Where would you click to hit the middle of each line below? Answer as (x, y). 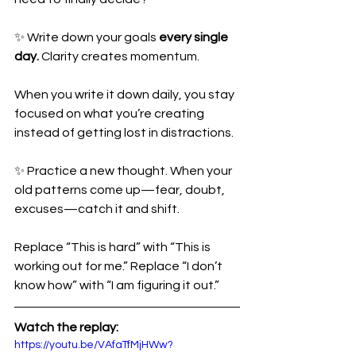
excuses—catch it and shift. (98, 209)
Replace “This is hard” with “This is (114, 247)
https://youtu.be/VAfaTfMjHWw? (94, 345)
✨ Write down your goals (87, 37)
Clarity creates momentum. (120, 56)
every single (195, 37)
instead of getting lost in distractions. (124, 133)
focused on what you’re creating (110, 114)
